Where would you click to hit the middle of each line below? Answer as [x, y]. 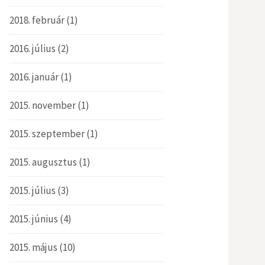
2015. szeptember [47, 134]
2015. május [33, 247]
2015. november [43, 105]
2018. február [37, 20]
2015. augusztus [43, 162]
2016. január [34, 77]
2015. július [33, 190]
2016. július [33, 49]
